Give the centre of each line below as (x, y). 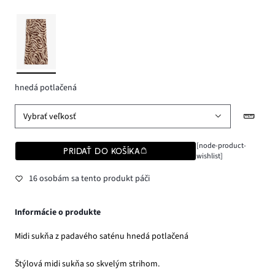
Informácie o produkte (58, 212)
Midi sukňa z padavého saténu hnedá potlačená (102, 236)
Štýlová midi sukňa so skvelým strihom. (87, 264)
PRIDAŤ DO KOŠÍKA (102, 151)
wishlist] (209, 156)
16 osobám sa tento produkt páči (89, 178)
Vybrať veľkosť (50, 116)
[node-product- (221, 146)
